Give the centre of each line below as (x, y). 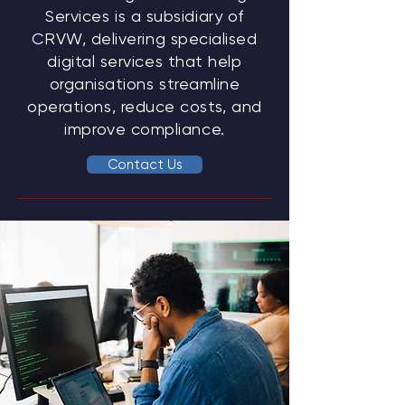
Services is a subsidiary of (145, 16)
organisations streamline (145, 84)
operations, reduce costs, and (145, 106)
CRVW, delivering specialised (145, 38)
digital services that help (145, 61)
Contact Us (145, 165)
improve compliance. (145, 129)
